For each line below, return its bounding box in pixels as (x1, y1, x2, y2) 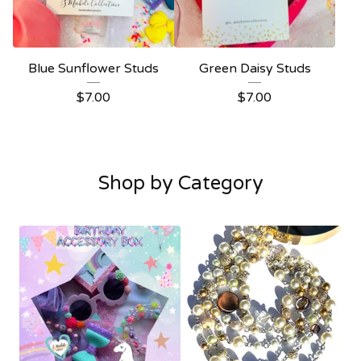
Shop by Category (98, 172, 263, 196)
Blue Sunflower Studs (28, 60, 159, 77)
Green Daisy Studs (198, 60, 311, 77)
